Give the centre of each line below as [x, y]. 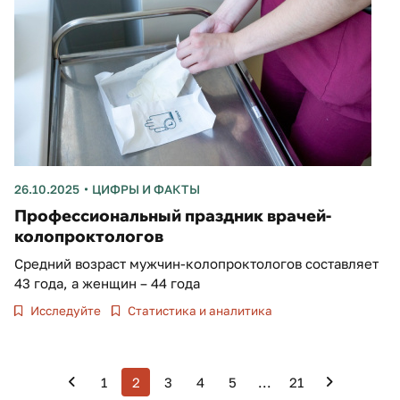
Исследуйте [65, 310]
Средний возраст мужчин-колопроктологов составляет [196, 263]
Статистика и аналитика [199, 310]
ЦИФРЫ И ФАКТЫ [146, 189]
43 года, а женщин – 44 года [107, 283]
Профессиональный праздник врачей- [173, 215]
